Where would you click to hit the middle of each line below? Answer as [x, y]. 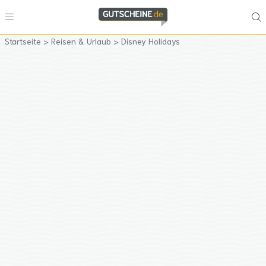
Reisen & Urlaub [82, 41]
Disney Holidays [151, 41]
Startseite [24, 41]
